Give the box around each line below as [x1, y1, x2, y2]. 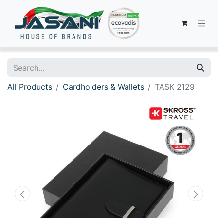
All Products [7, 82, 52, 91]
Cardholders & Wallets [63, 82, 144, 91]
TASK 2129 [155, 82, 195, 91]
